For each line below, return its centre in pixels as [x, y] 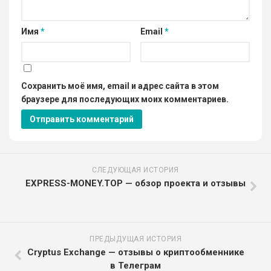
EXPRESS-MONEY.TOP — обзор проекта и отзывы [135, 183]
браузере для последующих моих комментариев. [125, 99]
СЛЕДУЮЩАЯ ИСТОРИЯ [135, 170]
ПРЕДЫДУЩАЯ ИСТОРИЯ [135, 239]
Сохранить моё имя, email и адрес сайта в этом [120, 86]
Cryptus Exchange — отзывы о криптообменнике [135, 252]
